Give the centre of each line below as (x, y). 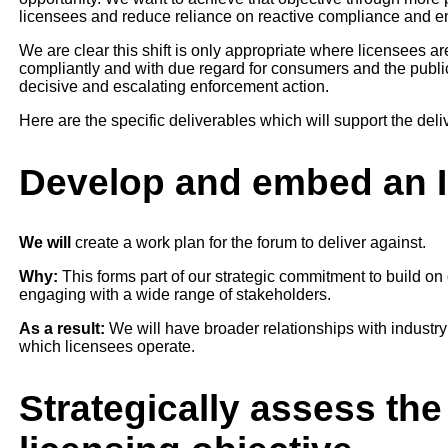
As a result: (61, 329)
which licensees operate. (106, 347)
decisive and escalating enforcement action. (173, 87)
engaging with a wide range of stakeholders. (176, 295)
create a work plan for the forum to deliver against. (248, 243)
